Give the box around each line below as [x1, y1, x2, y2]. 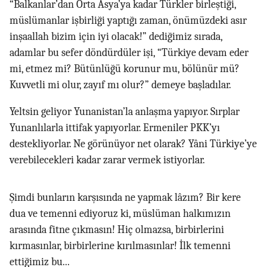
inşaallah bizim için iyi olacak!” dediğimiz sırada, [10, 30, 222, 43]
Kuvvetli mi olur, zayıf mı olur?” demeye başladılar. [10, 79, 231, 91]
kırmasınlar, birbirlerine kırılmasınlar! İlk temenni [10, 240, 231, 252]
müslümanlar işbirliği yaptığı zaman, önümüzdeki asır [10, 14, 247, 27]
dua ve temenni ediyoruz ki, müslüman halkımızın [10, 207, 231, 220]
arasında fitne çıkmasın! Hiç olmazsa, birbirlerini [10, 223, 224, 236]
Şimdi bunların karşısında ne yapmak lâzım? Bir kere [10, 191, 241, 204]
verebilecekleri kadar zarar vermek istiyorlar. [10, 154, 205, 166]
